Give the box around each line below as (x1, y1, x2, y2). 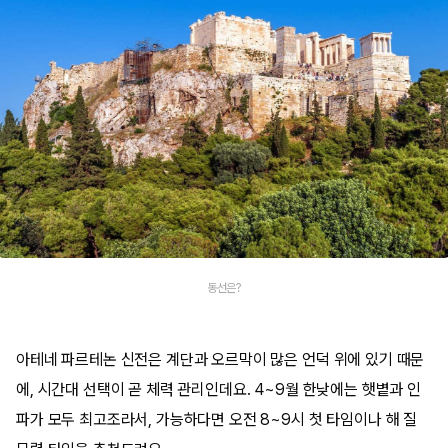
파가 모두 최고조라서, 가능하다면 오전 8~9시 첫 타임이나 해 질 (16, 410, 418, 429)
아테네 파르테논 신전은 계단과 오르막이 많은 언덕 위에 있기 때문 (16, 350, 425, 369)
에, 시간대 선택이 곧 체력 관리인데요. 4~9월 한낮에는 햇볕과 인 (16, 380, 421, 399)
